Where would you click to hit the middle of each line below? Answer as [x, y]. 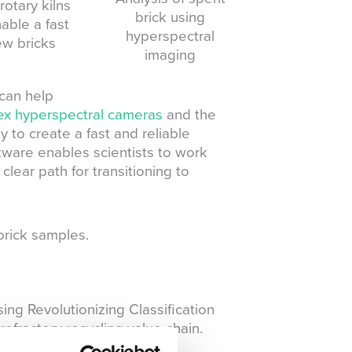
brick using [170, 16]
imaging [170, 54]
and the [189, 114]
